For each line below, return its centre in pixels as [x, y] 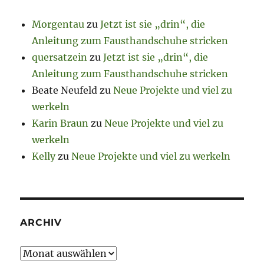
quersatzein [60, 57]
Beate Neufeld [65, 90]
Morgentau [58, 24]
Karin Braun [60, 123]
